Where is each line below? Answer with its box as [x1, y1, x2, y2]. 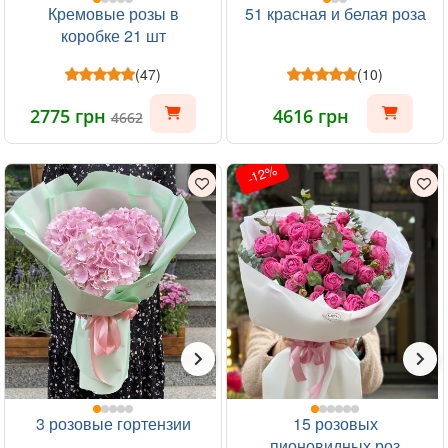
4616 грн [273, 104, 349, 128]
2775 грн [29, 104, 111, 128]
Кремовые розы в [47, 2, 179, 25]
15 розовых [292, 412, 378, 435]
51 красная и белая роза [244, 2, 426, 25]
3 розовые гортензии [35, 412, 191, 435]
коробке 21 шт [60, 24, 166, 47]
